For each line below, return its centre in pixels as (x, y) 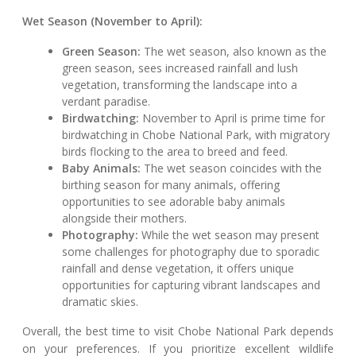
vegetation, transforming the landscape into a (180, 85)
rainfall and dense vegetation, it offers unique (178, 269)
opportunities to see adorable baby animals (174, 202)
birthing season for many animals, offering (171, 185)
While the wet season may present (229, 235)
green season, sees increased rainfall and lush (180, 68)
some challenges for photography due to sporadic (191, 252)
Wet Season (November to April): (112, 21)
